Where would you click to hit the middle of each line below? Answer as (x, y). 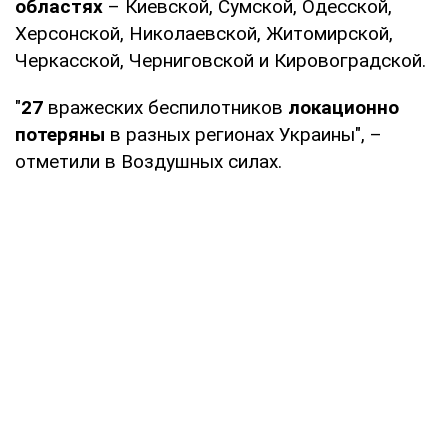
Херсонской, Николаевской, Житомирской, (204, 33)
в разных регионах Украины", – (243, 134)
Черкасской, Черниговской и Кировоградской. (220, 60)
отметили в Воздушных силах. (148, 161)
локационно (343, 107)
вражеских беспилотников (165, 107)
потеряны (60, 134)
